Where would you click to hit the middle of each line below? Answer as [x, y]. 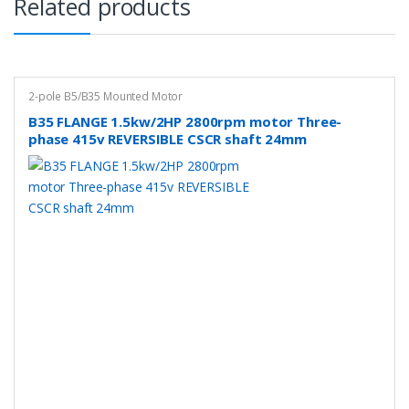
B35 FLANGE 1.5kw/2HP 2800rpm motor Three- [185, 122]
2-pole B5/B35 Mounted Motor [105, 96]
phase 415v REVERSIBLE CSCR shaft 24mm [167, 139]
